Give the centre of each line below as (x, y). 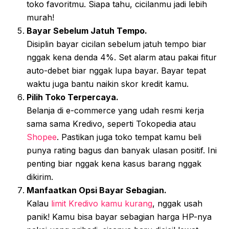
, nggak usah (177, 204)
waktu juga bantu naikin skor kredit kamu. (108, 84)
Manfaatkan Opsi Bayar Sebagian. (97, 190)
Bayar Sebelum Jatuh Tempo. (87, 31)
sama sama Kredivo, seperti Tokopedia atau (111, 124)
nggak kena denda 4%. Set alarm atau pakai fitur (122, 58)
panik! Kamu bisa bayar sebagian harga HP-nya (119, 217)
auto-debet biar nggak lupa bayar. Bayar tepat (116, 71)
